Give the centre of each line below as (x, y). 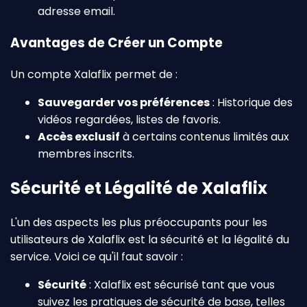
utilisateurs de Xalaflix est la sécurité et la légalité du (150, 239)
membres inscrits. (86, 153)
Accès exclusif (79, 136)
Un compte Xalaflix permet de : (94, 74)
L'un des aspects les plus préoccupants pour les (139, 222)
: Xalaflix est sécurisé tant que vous (181, 284)
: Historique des (251, 102)
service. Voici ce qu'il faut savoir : (97, 256)
